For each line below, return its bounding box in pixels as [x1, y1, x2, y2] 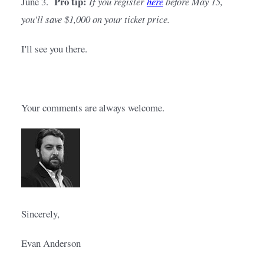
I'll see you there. [21, 42, 87, 56]
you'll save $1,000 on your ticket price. [21, 12, 170, 27]
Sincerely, [21, 207, 60, 221]
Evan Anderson [21, 236, 81, 250]
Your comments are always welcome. [21, 101, 164, 115]
